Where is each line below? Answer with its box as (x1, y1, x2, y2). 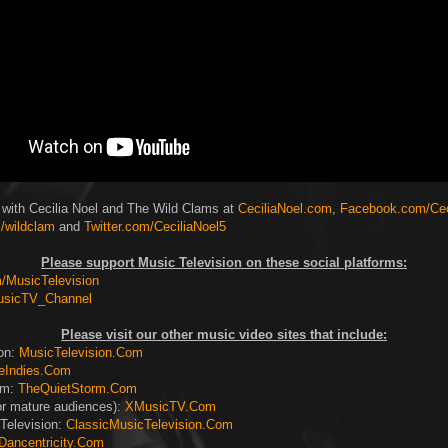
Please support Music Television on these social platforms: (41, 255, 407, 271)
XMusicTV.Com (125, 399, 216, 415)
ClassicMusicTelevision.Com (66, 417, 233, 433)
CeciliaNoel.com (238, 201, 332, 217)
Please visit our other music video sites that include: (61, 327, 387, 343)
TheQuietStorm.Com (18, 381, 137, 397)
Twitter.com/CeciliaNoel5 (84, 219, 226, 235)
